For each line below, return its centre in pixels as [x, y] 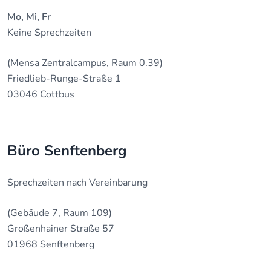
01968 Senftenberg [51, 244]
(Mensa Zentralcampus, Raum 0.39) [85, 63]
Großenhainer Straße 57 [61, 229]
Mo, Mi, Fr [29, 17]
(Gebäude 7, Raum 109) [60, 213]
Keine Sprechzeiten [49, 33]
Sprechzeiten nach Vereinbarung [77, 183]
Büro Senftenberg [67, 151]
